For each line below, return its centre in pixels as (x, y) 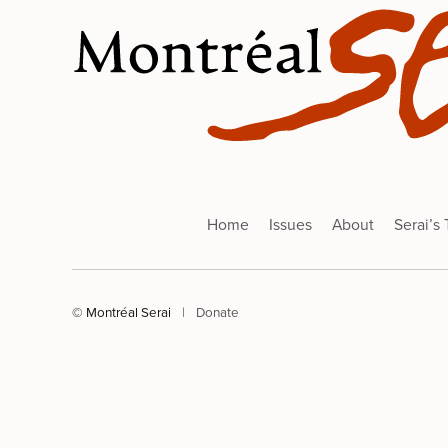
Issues (290, 224)
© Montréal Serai (123, 311)
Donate (217, 311)
